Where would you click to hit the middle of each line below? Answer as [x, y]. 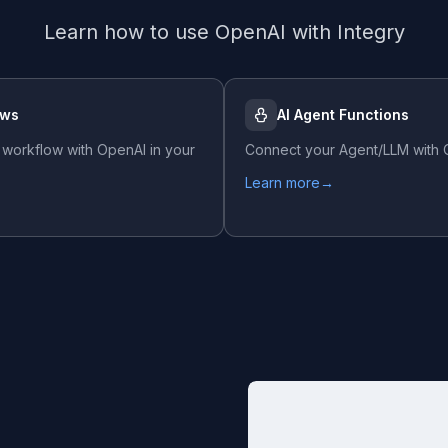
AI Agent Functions [343, 114]
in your [170, 149]
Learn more [282, 182]
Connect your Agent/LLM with [344, 149]
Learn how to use [129, 32]
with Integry [345, 32]
